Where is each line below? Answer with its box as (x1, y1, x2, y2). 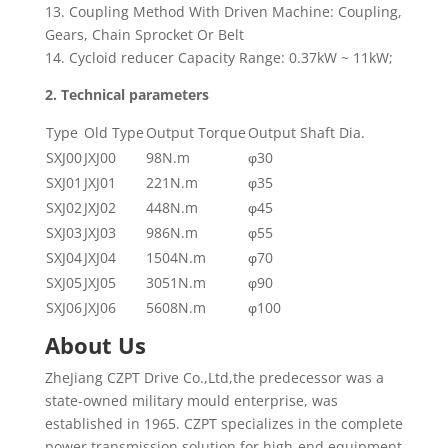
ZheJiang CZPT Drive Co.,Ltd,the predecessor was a (44, 368, 384, 387)
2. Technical (44, 85, 125, 104)
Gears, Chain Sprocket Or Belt (44, 25, 244, 44)
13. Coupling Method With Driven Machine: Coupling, (44, 2, 402, 21)
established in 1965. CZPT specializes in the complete (44, 414, 403, 433)
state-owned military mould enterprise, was (44, 391, 338, 410)
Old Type (83, 123, 144, 142)
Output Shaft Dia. (247, 123, 365, 142)
